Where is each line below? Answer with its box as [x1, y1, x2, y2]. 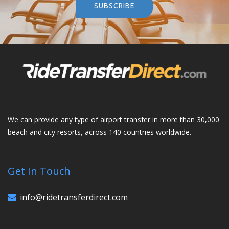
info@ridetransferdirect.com [20, 192, 128, 203]
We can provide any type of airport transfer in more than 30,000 [8, 114, 219, 125]
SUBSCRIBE [94, 1, 135, 10]
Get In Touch [8, 164, 71, 178]
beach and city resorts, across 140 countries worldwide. [8, 127, 191, 138]
